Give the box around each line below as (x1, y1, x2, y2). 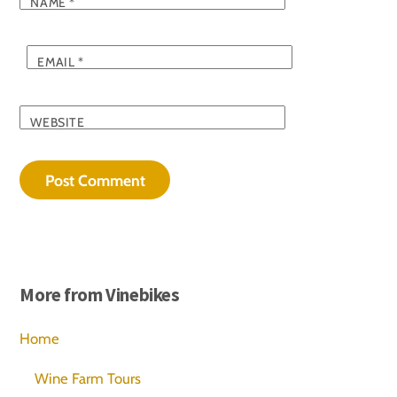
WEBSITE (30, 113, 85, 130)
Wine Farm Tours (35, 370, 142, 388)
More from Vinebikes (19, 283, 180, 307)
